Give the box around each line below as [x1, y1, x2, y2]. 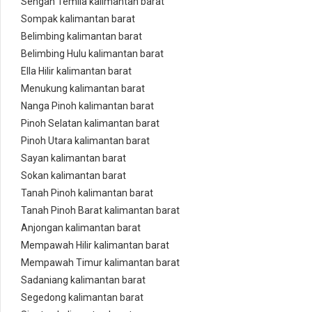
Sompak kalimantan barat [21, 13, 135, 25]
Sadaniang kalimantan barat [21, 274, 146, 286]
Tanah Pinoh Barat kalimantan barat [21, 205, 180, 217]
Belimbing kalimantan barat [21, 31, 142, 42]
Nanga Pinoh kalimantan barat [21, 100, 154, 112]
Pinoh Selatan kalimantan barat [21, 118, 159, 130]
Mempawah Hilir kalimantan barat [21, 240, 169, 251]
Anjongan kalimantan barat [21, 222, 141, 234]
